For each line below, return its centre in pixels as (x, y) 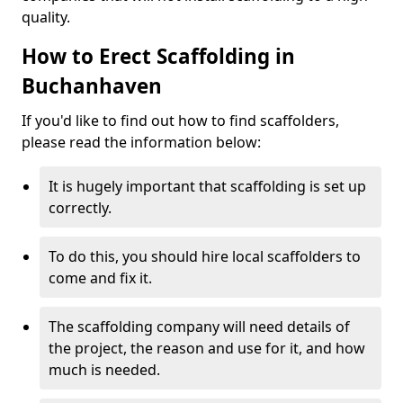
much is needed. (104, 370)
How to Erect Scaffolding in (158, 56)
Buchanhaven (92, 86)
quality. (46, 17)
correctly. (80, 208)
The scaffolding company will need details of (199, 327)
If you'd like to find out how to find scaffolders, (180, 121)
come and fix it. (100, 278)
